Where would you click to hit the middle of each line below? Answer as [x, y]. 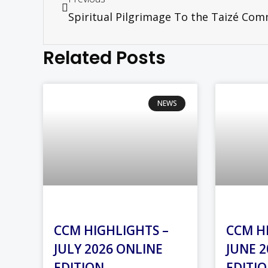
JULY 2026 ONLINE [108, 249]
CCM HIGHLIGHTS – [111, 231]
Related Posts [104, 58]
